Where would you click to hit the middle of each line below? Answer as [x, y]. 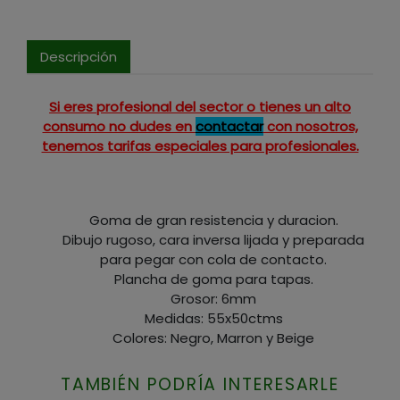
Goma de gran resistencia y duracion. [213, 221]
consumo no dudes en [119, 127]
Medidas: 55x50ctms [213, 319]
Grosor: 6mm [213, 299]
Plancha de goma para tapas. [213, 279]
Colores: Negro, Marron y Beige [213, 338]
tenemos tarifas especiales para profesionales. [200, 146]
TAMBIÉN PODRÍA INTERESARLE [200, 385]
